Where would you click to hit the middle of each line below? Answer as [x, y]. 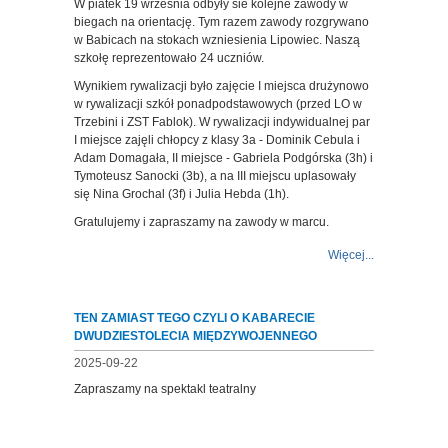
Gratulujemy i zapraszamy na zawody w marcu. [201, 222]
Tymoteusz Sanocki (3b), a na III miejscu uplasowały [215, 176]
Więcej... [351, 255]
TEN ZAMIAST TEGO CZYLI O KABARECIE [194, 318]
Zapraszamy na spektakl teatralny [165, 389]
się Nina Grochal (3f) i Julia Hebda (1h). [181, 194]
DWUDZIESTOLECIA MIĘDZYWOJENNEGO [195, 336]
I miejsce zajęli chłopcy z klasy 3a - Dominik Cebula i [217, 140]
